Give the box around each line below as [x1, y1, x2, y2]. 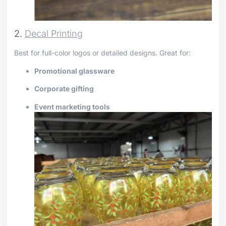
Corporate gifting [34, 84, 94, 93]
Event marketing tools [34, 102, 110, 111]
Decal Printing [25, 28, 83, 39]
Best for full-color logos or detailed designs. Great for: [14, 48, 191, 58]
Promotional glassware [34, 66, 115, 75]
